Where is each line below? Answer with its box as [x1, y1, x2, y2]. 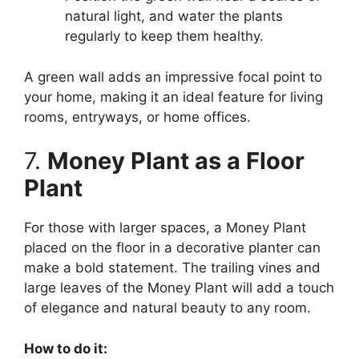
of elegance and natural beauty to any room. [24, 300, 311, 317]
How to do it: [24, 340, 107, 357]
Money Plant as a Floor [47, 147, 305, 175]
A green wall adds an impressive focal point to [24, 68, 322, 85]
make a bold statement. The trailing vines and [24, 260, 321, 276]
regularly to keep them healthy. [65, 28, 264, 45]
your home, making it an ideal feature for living [24, 88, 323, 105]
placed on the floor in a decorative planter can [24, 240, 321, 256]
